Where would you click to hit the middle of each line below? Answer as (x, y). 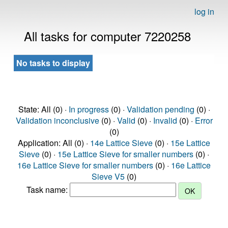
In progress (89, 109)
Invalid (165, 120)
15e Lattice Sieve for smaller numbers (125, 154)
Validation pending (160, 109)
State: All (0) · (43, 109)
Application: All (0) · (54, 143)
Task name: (48, 190)
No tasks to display (53, 63)
